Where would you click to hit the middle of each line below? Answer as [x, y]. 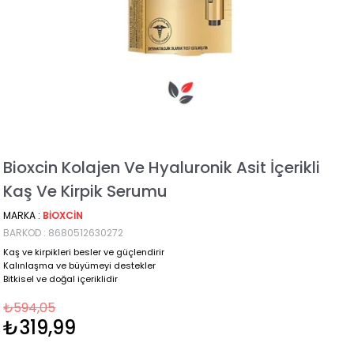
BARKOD [23, 233]
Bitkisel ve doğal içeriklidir [61, 279]
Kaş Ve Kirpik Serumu [86, 192]
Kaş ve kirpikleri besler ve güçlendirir [84, 252]
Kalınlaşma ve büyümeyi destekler [80, 266]
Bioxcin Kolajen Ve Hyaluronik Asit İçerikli [162, 168]
